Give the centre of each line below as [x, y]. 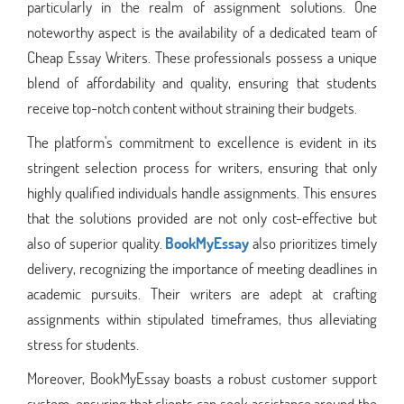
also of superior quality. [96, 243]
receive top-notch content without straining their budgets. [192, 107]
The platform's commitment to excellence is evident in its [202, 142]
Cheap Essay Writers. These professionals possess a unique [202, 57]
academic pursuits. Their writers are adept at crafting [202, 293]
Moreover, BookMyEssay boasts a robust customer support [202, 378]
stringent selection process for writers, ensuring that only [202, 167]
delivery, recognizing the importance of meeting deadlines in [202, 268]
